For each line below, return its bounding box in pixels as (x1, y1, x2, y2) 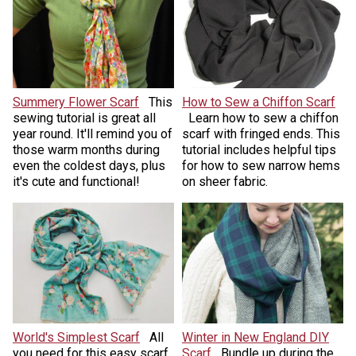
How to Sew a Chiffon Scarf (182, 94, 335, 110)
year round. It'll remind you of (12, 126, 172, 141)
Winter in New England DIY (182, 330, 329, 346)
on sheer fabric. (182, 173, 268, 189)
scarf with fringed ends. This (182, 126, 340, 141)
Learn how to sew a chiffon (188, 110, 339, 126)
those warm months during (12, 141, 160, 157)
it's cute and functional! (12, 173, 140, 189)
